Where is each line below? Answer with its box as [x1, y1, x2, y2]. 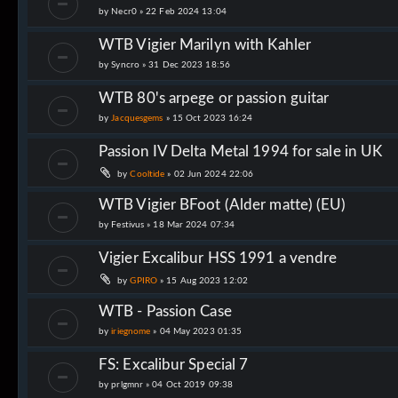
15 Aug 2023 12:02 [166, 275, 248, 285]
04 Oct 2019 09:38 [152, 379, 234, 389]
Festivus [111, 219, 145, 229]
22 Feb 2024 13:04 [146, 6, 227, 16]
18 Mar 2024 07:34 [153, 219, 235, 229]
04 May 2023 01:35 [159, 326, 243, 336]
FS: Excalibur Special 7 [99, 356, 249, 372]
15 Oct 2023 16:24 [171, 113, 253, 123]
